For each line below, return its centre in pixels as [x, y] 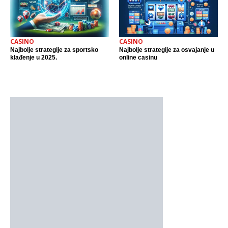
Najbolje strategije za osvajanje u [167, 50]
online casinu [138, 58]
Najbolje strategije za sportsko [54, 50]
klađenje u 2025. [34, 58]
